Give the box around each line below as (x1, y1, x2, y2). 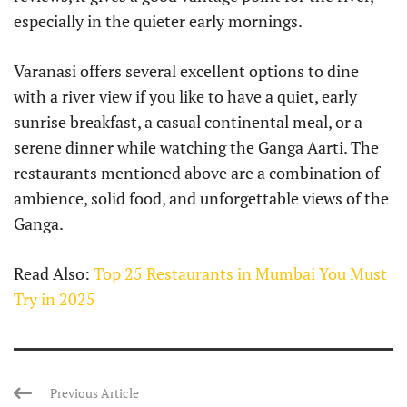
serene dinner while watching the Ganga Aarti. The (14, 136, 379, 158)
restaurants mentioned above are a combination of (14, 162, 380, 184)
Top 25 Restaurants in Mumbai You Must (94, 263, 387, 284)
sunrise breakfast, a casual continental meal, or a (14, 111, 362, 133)
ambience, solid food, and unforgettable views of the (14, 187, 389, 209)
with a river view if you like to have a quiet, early (14, 85, 357, 107)
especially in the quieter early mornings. (14, 10, 303, 32)
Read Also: (14, 263, 94, 284)
